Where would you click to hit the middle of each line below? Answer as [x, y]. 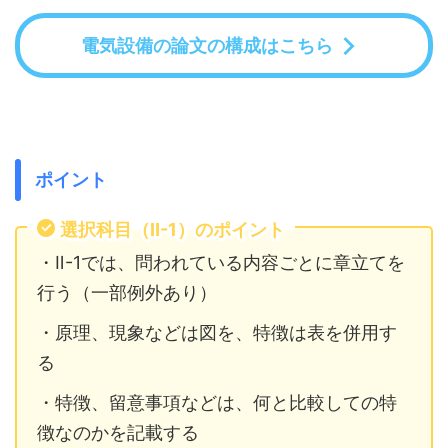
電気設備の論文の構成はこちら [206, 45]
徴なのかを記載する [118, 432]
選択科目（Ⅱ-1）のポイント [172, 229]
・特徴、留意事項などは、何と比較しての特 [217, 402]
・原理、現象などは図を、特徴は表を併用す [217, 332]
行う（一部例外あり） [127, 292]
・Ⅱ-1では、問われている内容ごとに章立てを [221, 262]
